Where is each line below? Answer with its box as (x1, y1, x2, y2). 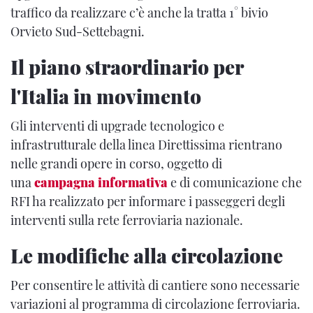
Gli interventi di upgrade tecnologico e (10, 117, 224, 134)
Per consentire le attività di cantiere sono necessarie (10, 277, 300, 293)
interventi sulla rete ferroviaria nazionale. (10, 212, 243, 228)
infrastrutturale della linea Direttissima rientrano (10, 136, 282, 153)
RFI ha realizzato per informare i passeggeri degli (10, 193, 285, 210)
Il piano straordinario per (10, 54, 243, 80)
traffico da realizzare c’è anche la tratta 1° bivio (10, 4, 268, 21)
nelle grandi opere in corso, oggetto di (10, 155, 222, 172)
